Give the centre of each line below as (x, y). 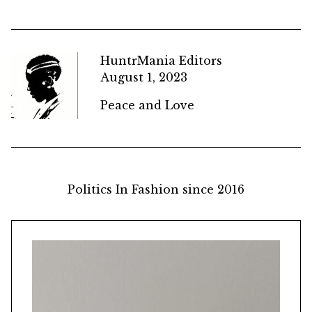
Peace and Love (147, 105)
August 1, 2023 (144, 77)
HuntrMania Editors (161, 60)
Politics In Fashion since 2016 (156, 189)
